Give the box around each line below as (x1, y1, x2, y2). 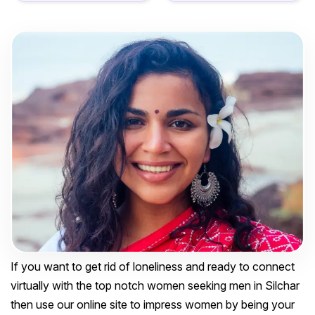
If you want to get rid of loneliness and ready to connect (11, 259, 295, 274)
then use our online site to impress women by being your (11, 297, 295, 312)
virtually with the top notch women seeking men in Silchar (11, 278, 300, 293)
